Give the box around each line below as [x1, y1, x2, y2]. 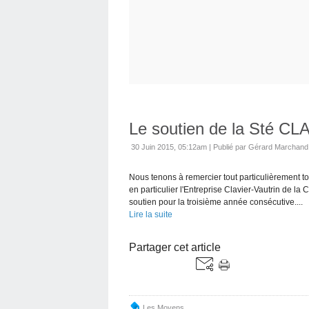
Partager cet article [129, 241, 221, 253]
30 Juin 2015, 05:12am [131, 142, 207, 151]
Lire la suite [129, 209, 172, 219]
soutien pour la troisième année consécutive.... [129, 197, 303, 207]
